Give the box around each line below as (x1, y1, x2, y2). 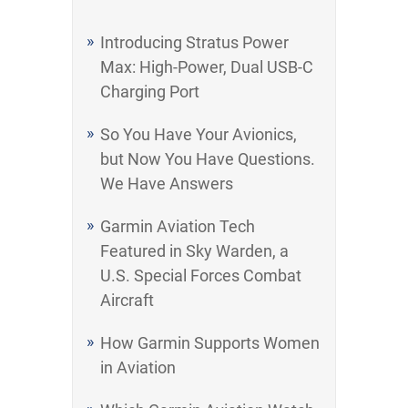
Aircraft (100, 291, 154, 310)
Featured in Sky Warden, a (100, 241, 289, 260)
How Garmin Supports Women (100, 333, 320, 352)
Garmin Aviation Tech (100, 217, 255, 236)
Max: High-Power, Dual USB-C (100, 57, 313, 76)
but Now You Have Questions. (100, 149, 315, 168)
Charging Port (100, 82, 199, 101)
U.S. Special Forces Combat (100, 266, 301, 285)
